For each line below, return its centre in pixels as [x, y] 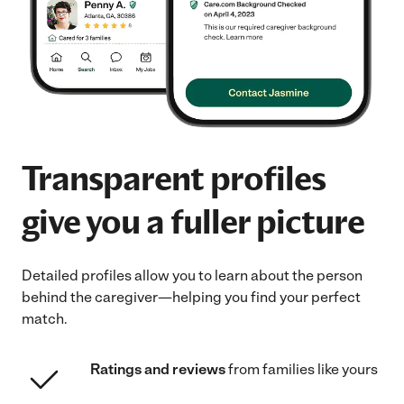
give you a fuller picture [193, 221]
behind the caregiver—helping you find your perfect [191, 297]
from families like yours [302, 369]
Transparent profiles [174, 178]
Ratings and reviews [158, 369]
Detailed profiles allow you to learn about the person [192, 275]
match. [46, 318]
